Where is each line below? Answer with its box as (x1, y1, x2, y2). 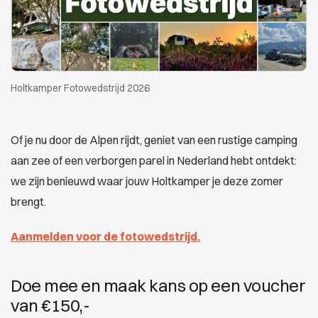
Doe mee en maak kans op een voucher (11, 275, 306, 296)
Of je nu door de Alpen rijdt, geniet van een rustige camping (11, 133, 297, 147)
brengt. (11, 194, 46, 209)
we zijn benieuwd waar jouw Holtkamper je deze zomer (11, 174, 283, 188)
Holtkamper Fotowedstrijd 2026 (11, 82, 150, 94)
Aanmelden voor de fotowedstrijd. (11, 229, 200, 243)
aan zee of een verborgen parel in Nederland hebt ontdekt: (11, 153, 297, 168)
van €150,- (11, 295, 90, 316)
